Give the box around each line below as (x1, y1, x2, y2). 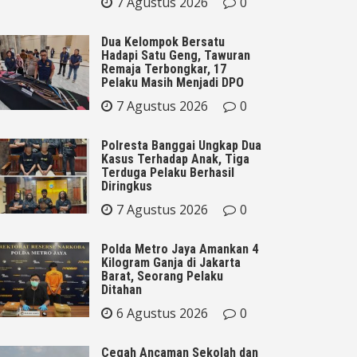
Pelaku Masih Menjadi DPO (101, 74, 244, 90)
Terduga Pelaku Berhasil (101, 164, 234, 180)
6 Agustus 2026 (116, 304, 208, 322)
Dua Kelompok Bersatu (101, 33, 225, 49)
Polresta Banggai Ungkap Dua (101, 137, 261, 153)
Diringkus (101, 178, 152, 194)
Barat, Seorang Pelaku (101, 268, 223, 284)
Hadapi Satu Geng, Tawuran (101, 47, 250, 63)
